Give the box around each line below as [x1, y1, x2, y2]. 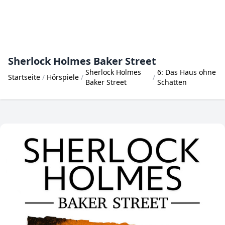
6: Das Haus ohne [157, 67, 216, 77]
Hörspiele [47, 72, 79, 82]
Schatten [157, 77, 187, 87]
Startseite [8, 72, 40, 82]
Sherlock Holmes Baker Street [8, 54, 156, 68]
